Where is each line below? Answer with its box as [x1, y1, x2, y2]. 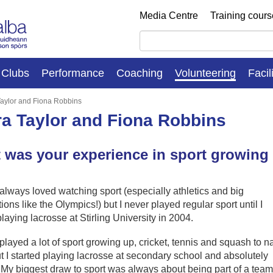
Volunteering [175, 66, 236, 79]
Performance [41, 66, 104, 79]
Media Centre [140, 10, 198, 21]
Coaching [116, 66, 163, 79]
